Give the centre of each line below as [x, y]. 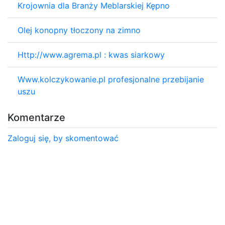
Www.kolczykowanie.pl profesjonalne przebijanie [111, 79]
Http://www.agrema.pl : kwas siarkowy [91, 54]
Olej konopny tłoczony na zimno [79, 30]
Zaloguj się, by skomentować [63, 138]
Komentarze [36, 117]
